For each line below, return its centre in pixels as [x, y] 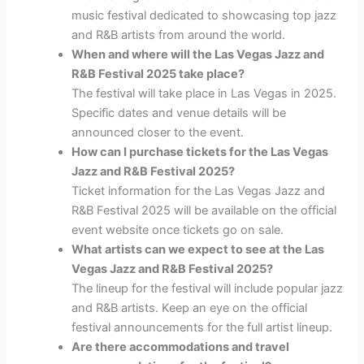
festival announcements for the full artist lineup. [202, 328]
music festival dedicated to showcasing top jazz [204, 16]
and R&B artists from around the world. [179, 35]
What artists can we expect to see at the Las [198, 250]
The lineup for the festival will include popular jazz [208, 289]
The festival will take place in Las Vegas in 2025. [204, 94]
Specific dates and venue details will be [179, 113]
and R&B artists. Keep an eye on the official [190, 308]
